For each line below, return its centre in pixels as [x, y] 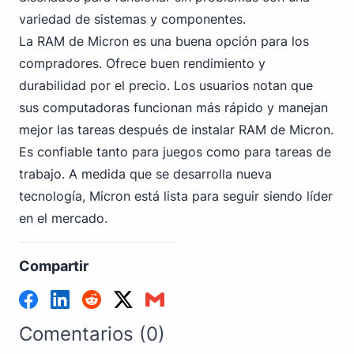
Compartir [54, 266]
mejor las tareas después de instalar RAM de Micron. [176, 130]
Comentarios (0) [92, 334]
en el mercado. [63, 218]
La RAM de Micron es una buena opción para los [164, 41]
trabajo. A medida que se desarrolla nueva [145, 174]
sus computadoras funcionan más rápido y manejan [173, 107]
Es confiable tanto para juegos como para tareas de [175, 152]
